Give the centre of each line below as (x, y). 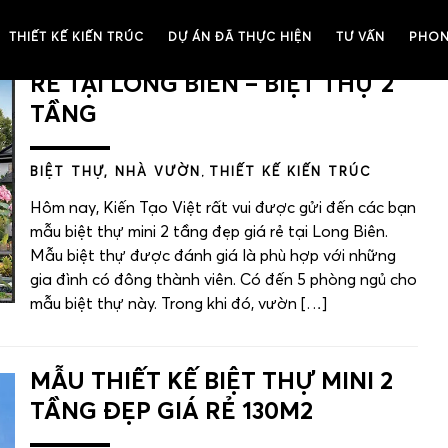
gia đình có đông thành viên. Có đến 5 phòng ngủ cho (223, 280)
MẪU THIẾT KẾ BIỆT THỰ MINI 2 (211, 382)
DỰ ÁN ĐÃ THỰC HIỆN (240, 38)
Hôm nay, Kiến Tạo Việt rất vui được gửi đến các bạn (223, 208)
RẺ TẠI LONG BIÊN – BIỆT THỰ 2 (212, 85)
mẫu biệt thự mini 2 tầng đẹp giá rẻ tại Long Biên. (209, 232)
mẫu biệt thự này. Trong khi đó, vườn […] (178, 304)
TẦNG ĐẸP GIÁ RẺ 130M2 (171, 412)
